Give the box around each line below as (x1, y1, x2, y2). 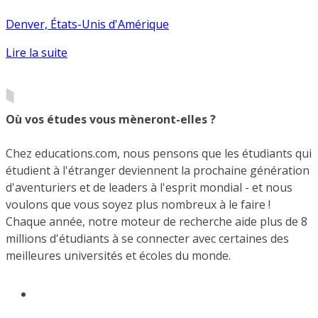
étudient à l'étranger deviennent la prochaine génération (6, 163, 309, 178)
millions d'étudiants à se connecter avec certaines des (6, 231, 289, 246)
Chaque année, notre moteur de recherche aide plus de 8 (6, 214, 307, 229)
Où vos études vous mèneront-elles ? (6, 111, 216, 127)
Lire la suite (6, 45, 67, 61)
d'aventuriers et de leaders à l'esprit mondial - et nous (6, 180, 292, 195)
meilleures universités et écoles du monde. (6, 248, 231, 263)
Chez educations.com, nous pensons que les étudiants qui (6, 146, 312, 161)
